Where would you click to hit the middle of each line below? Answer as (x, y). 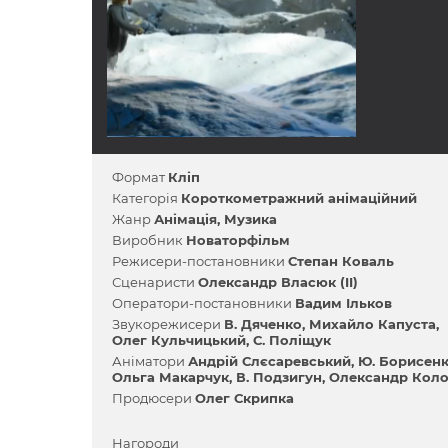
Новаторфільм (238, 240)
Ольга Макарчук (170, 377)
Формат (140, 177)
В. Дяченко (263, 324)
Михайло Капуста (372, 324)
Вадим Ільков (343, 303)
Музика (250, 219)
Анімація (185, 219)
